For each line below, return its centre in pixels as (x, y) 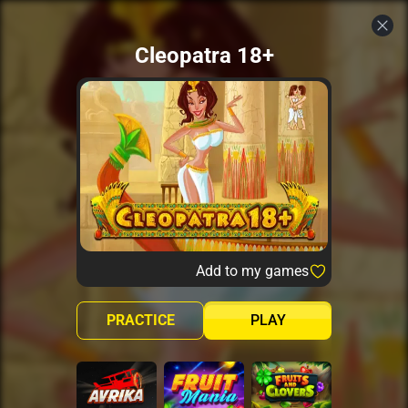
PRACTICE (140, 320)
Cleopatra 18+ (204, 55)
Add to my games (252, 270)
